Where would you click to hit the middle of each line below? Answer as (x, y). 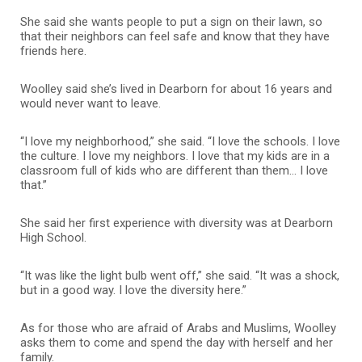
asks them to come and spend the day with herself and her (177, 342)
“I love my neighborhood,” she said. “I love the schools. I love (180, 141)
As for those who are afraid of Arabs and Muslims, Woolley (178, 328)
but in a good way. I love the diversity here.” (133, 290)
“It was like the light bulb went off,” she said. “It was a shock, (180, 275)
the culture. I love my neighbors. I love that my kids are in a (175, 156)
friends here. (53, 51)
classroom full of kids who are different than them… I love (174, 170)
